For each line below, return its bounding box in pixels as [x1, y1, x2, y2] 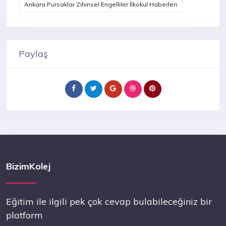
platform [6, 209, 43, 221]
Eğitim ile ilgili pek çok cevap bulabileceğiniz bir [6, 196, 212, 208]
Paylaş [19, 48, 48, 60]
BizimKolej [6, 160, 50, 172]
